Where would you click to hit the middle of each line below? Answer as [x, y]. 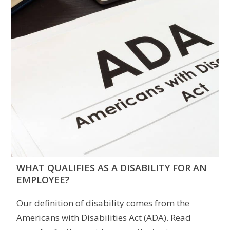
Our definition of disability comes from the [103, 203]
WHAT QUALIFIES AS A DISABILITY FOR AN [111, 168]
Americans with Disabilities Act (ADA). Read [103, 218]
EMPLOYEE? [43, 180]
